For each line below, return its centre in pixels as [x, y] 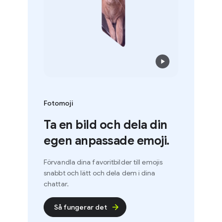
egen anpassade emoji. [96, 141]
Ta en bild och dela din [95, 125]
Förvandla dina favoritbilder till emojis [92, 162]
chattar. [45, 184]
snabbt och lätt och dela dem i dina [89, 173]
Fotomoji [48, 103]
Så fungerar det [70, 207]
